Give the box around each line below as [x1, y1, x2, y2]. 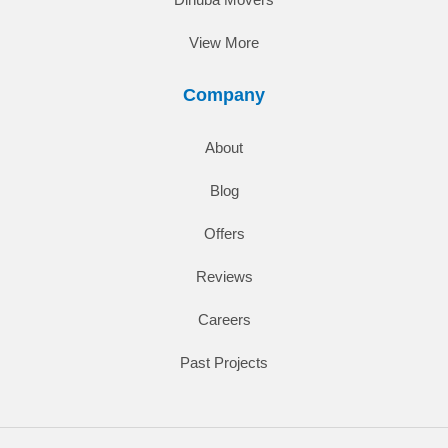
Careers [197, 310, 251, 328]
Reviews [195, 267, 253, 285]
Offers [203, 224, 245, 242]
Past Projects [180, 353, 268, 371]
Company [183, 84, 265, 105]
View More [189, 33, 259, 51]
